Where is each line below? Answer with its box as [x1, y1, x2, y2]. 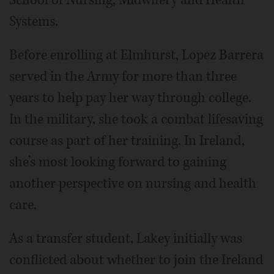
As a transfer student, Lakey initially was [9, 229, 242, 248]
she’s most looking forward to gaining [9, 152, 226, 171]
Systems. [9, 12, 58, 31]
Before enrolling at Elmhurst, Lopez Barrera [9, 45, 264, 64]
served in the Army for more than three [9, 67, 237, 86]
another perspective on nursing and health [9, 174, 256, 193]
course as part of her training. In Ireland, [9, 131, 245, 150]
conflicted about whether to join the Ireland [9, 250, 263, 269]
